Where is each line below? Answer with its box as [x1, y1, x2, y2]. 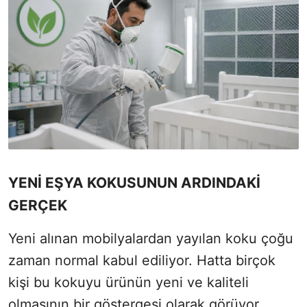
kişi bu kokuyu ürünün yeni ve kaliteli [8, 274, 249, 291]
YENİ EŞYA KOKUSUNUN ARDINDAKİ [8, 174, 260, 192]
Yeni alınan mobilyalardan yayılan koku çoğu [8, 230, 293, 247]
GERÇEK [8, 197, 67, 214]
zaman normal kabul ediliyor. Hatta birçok [8, 252, 275, 269]
